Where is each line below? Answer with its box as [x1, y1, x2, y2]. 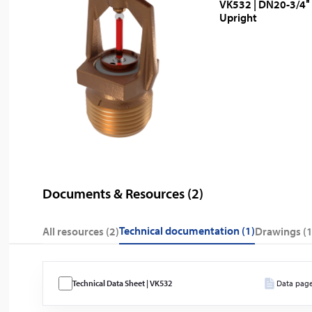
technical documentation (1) [124, 224, 256, 237]
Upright [219, 10, 258, 24]
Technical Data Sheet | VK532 [72, 278, 173, 288]
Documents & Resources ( [42, 185, 192, 202]
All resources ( [49, 224, 110, 238]
